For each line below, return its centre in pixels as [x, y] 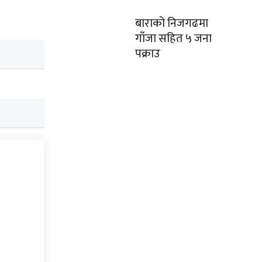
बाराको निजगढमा [172, 23]
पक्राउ [148, 54]
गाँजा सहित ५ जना [173, 39]
